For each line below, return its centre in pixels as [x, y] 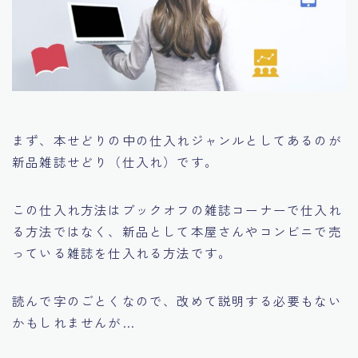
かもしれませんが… [74, 322]
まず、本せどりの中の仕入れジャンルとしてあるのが [177, 140]
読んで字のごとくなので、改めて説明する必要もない [177, 301]
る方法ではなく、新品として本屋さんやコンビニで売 [177, 231]
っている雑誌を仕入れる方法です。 [122, 253]
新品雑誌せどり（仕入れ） [95, 162]
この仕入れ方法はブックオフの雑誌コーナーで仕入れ [177, 210]
